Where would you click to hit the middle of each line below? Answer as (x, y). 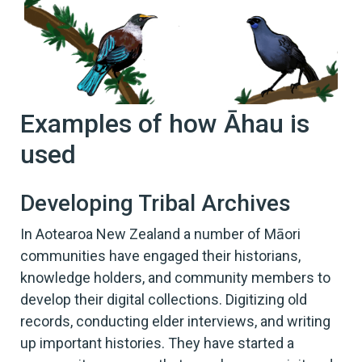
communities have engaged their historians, (160, 255)
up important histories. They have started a (157, 343)
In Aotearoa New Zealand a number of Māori (160, 234)
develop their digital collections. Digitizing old (164, 299)
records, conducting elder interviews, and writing (175, 321)
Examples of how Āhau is (165, 123)
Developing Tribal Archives (156, 203)
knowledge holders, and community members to (175, 277)
